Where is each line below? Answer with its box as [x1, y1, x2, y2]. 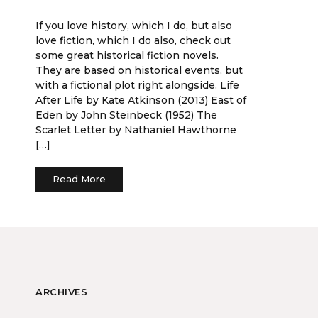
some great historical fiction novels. [35, 49, 219, 62]
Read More [53, 173, 106, 185]
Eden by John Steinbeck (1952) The [35, 109, 217, 121]
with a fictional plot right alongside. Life [35, 79, 239, 92]
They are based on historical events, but [35, 64, 243, 77]
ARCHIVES [35, 286, 87, 297]
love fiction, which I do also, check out [35, 34, 231, 47]
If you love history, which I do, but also [35, 19, 232, 32]
